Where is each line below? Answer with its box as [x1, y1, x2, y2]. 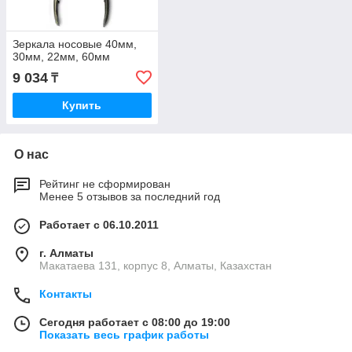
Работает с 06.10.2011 [39, 218, 159, 231]
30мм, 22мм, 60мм [13, 49, 110, 63]
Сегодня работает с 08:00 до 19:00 [39, 315, 230, 328]
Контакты [39, 287, 92, 300]
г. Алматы [39, 246, 93, 259]
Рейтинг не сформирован [39, 177, 170, 190]
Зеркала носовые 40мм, [13, 37, 137, 50]
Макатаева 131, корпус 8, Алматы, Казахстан [39, 258, 272, 272]
